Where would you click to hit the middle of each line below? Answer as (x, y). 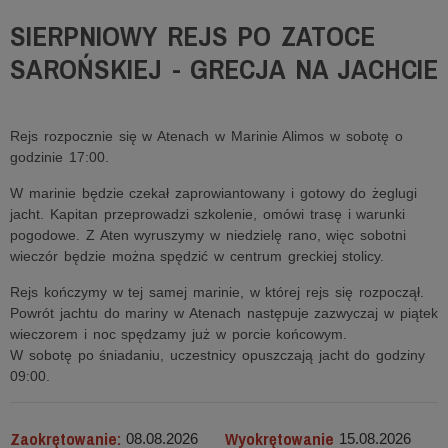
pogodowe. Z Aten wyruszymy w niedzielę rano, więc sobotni (208, 235)
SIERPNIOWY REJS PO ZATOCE (192, 36)
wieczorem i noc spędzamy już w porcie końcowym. (179, 334)
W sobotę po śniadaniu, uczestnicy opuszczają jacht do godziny (217, 355)
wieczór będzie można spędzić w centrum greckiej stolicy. (197, 256)
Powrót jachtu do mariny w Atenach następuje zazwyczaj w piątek (224, 313)
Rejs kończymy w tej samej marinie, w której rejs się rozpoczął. (217, 292)
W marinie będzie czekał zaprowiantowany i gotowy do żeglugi (213, 193)
